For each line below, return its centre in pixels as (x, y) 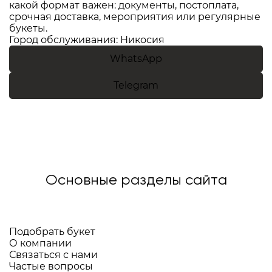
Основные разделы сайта (136, 181)
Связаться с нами (53, 255)
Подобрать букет (52, 232)
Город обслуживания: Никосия (87, 40)
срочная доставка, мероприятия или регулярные (135, 17)
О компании (40, 243)
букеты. (28, 29)
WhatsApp (136, 59)
